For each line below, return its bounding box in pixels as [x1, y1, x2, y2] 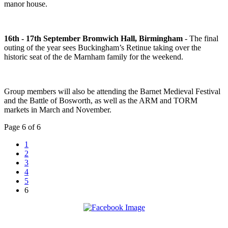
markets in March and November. [4, 105, 111, 115]
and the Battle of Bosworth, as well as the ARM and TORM [4, 96, 197, 105]
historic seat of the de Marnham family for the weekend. [4, 52, 183, 62]
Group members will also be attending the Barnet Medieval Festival [4, 87, 220, 96]
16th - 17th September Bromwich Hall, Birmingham [4, 34, 183, 43]
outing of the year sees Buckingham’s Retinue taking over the [4, 43, 201, 52]
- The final [183, 34, 218, 43]
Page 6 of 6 [4, 123, 41, 132]
